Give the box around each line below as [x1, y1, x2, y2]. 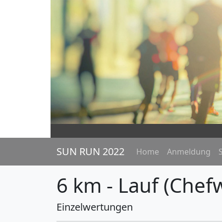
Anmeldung [167, 146, 211, 157]
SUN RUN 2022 [56, 145, 124, 158]
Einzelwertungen [56, 200, 133, 214]
